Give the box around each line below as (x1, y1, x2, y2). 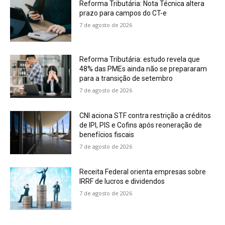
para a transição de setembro (79, 74, 173, 83)
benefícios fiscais (79, 130, 135, 139)
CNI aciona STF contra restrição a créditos (79, 111, 211, 120)
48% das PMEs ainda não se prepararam (79, 65, 207, 73)
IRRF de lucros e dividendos (79, 177, 165, 185)
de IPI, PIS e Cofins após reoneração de (79, 121, 202, 129)
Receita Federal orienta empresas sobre (79, 167, 206, 176)
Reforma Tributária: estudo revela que (79, 55, 200, 64)
